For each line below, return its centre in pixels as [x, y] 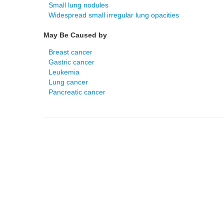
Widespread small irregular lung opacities [114, 15]
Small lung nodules [78, 5]
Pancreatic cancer [77, 92]
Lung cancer [68, 82]
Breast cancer [70, 52]
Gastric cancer [71, 62]
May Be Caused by [75, 35]
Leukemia [64, 72]
